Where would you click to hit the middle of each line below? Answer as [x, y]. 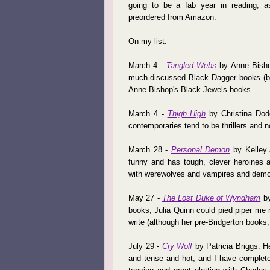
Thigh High [187, 114]
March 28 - [150, 150]
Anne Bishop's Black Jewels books [190, 89]
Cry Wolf [177, 246]
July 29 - [145, 246]
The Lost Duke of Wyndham [212, 198]
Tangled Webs [191, 65]
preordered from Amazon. [172, 17]
